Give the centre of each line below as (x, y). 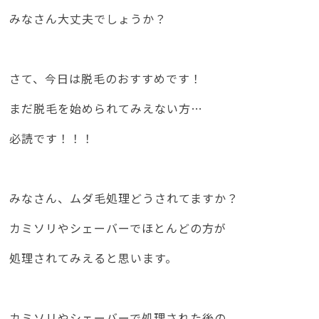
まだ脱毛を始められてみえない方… (106, 109)
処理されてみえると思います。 (94, 258)
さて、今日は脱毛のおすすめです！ (106, 79)
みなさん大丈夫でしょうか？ (88, 19)
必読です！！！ (52, 138)
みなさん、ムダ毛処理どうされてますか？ (124, 198)
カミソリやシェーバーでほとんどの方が (118, 228)
